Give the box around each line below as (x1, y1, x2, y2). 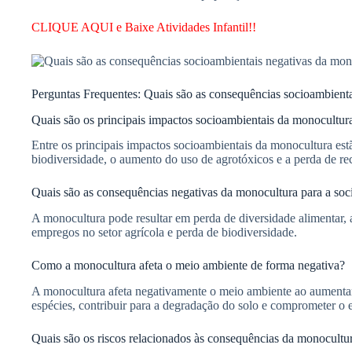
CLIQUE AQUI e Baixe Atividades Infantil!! (31, 20, 256, 34)
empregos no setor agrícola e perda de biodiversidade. (31, 225, 297, 240)
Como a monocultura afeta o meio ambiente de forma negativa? (31, 258, 345, 273)
